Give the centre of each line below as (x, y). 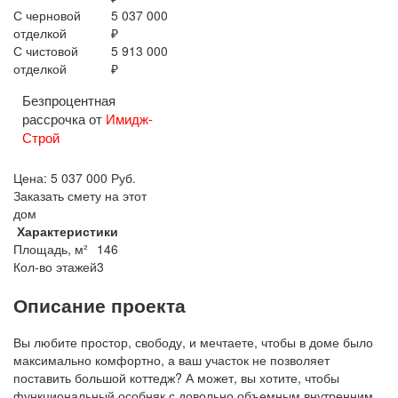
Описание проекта (99, 304)
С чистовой (46, 51)
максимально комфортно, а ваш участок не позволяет (171, 359)
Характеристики (68, 231)
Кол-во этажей (55, 267)
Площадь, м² (51, 249)
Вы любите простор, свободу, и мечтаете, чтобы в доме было (193, 342)
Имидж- (129, 119)
